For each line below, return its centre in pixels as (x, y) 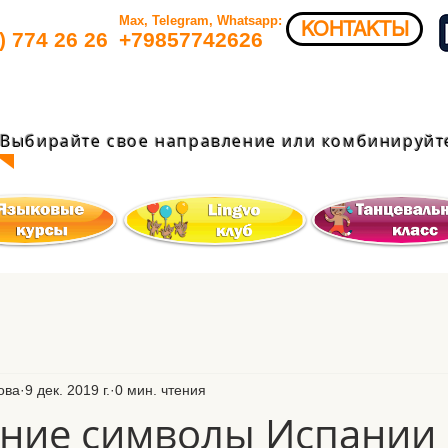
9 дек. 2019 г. (67, 389)
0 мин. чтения (160, 389)
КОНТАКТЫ (354, 29)
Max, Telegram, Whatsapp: (200, 20)
